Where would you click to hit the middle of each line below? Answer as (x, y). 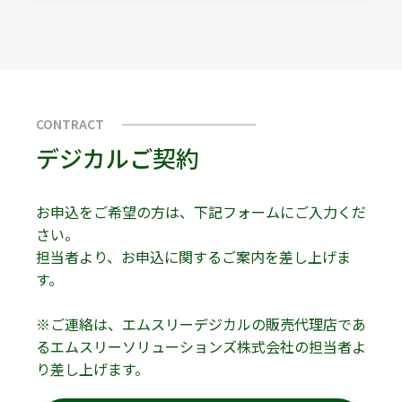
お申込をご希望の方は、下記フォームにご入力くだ (201, 212)
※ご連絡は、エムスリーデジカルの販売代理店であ (201, 324)
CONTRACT (70, 124)
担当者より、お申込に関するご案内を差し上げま (193, 257)
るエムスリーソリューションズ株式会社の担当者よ (201, 347)
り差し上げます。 (92, 369)
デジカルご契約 (118, 158)
